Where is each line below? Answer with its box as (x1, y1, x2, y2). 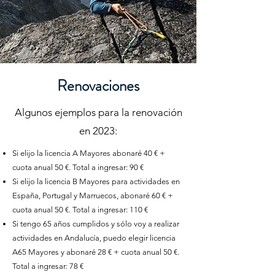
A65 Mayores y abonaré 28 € (12, 247, 114, 257)
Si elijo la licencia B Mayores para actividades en (12, 177, 180, 186)
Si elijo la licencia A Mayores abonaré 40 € (12, 149, 160, 158)
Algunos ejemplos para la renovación (14, 106, 182, 118)
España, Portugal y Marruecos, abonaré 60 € (12, 191, 168, 200)
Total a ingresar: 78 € (12, 261, 83, 271)
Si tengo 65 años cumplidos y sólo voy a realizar (12, 219, 179, 228)
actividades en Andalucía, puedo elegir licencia (12, 233, 176, 242)
